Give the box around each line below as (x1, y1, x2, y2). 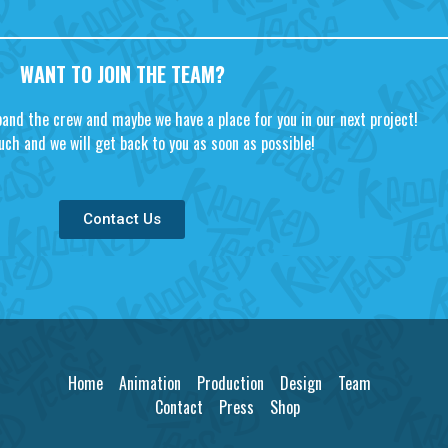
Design (280, 371, 323, 396)
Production (197, 371, 265, 396)
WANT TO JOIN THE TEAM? (19, 58, 225, 89)
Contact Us (83, 210, 161, 229)
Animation (119, 371, 182, 396)
